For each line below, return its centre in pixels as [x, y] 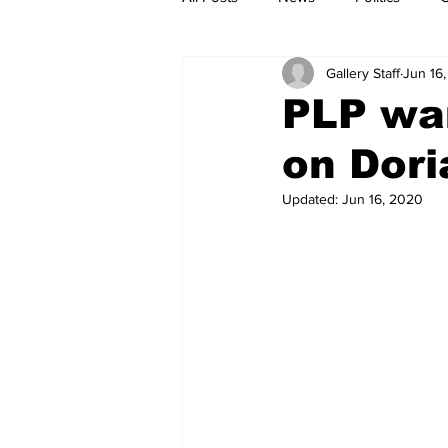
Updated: [312, 199]
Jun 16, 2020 [382, 199]
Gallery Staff [363, 72]
